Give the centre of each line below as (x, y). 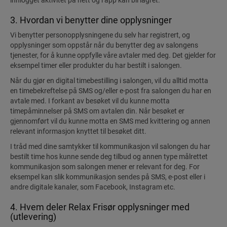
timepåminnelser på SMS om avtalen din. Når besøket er (97, 111)
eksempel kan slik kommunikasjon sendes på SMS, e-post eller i (108, 177)
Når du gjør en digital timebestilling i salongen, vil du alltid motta (109, 81)
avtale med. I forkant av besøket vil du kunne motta (90, 101)
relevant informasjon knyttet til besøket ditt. (78, 131)
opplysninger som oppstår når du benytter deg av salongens (104, 45)
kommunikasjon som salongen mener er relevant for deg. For (105, 167)
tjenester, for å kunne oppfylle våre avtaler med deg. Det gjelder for (113, 55)
